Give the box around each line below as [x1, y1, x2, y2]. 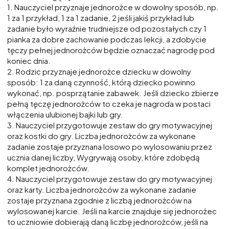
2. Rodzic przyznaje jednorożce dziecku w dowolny [7, 66, 191, 77]
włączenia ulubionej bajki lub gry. [7, 109, 123, 120]
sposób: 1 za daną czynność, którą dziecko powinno [7, 77, 195, 87]
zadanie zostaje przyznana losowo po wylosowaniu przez [7, 142, 212, 152]
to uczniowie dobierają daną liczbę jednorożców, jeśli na [7, 217, 208, 227]
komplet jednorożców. [7, 163, 89, 173]
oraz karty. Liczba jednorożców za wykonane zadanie [7, 185, 196, 195]
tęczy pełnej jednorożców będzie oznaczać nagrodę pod [7, 45, 215, 55]
